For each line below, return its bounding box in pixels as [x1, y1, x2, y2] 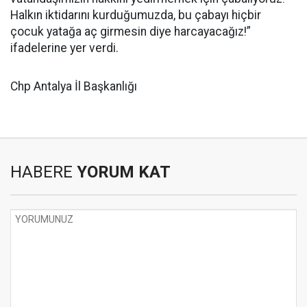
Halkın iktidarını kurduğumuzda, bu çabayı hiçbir [10, 8, 261, 22]
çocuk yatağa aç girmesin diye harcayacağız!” [10, 24, 251, 38]
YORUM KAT [73, 162, 171, 182]
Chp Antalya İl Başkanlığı [10, 79, 137, 93]
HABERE [10, 162, 73, 182]
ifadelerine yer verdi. [10, 40, 119, 55]
